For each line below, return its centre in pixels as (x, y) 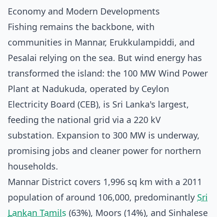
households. (33, 166)
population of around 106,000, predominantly (102, 197)
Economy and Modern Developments (84, 11)
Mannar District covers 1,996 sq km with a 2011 (105, 182)
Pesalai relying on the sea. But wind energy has (105, 58)
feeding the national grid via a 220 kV (84, 120)
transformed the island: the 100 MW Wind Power (108, 73)
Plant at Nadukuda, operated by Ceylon (88, 89)
